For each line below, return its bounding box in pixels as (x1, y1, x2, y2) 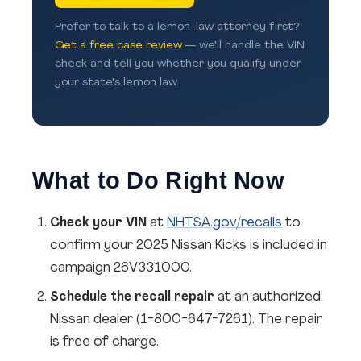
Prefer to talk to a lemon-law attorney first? (55, 22, 299, 32)
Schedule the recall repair (50, 291, 214, 304)
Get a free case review (55, 40, 182, 51)
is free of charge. (50, 336, 159, 349)
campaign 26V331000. (50, 262, 192, 275)
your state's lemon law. (55, 77, 179, 88)
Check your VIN (50, 217, 147, 230)
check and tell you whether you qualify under (55, 59, 301, 69)
